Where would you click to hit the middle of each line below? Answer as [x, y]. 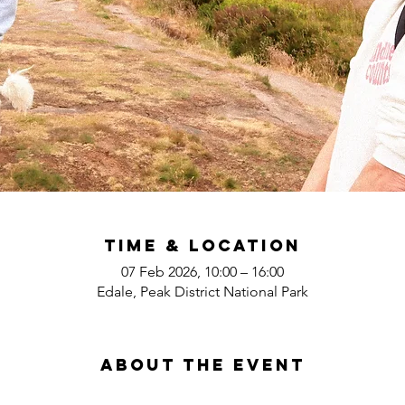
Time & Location [202, 245]
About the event [202, 364]
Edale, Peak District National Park [202, 291]
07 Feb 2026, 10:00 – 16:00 [202, 271]
